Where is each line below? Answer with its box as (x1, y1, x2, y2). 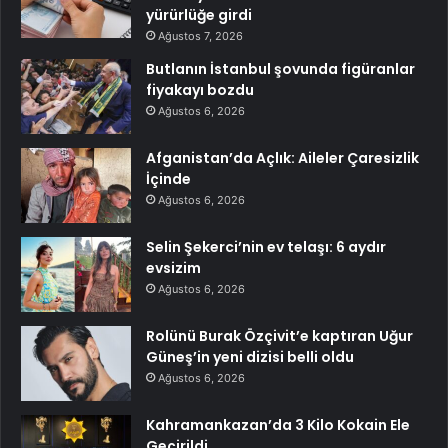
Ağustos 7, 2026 (158, 28, 243, 43)
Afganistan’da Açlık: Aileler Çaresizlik (146, 147, 419, 168)
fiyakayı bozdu (146, 79, 254, 100)
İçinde (146, 168, 191, 189)
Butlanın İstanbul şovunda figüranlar (146, 58, 415, 79)
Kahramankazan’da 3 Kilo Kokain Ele (146, 414, 410, 435)
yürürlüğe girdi (146, 4, 252, 25)
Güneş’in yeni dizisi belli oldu (146, 346, 354, 367)
